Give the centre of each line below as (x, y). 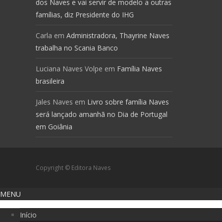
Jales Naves (54, 102)
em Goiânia (54, 127)
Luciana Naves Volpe (69, 69)
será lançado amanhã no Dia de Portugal (102, 114)
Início (28, 215)
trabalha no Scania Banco (77, 48)
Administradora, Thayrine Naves (118, 35)
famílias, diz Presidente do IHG (85, 15)
